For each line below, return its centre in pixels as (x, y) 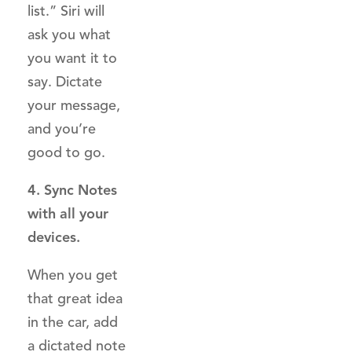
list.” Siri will (66, 11)
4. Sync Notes (72, 190)
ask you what (69, 35)
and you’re (62, 129)
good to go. (66, 152)
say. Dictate (65, 82)
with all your (68, 214)
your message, (74, 105)
